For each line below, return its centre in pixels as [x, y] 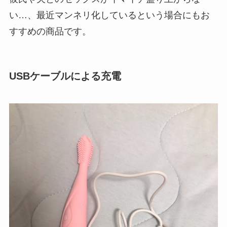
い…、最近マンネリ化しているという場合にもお [109, 15]
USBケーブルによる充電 [65, 76]
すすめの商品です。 [50, 32]
